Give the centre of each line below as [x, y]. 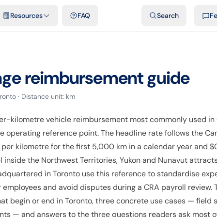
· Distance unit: [41, 96]
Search [168, 15]
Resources [27, 15]
